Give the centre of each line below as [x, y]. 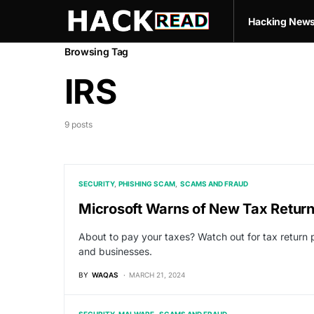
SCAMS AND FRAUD [214, 184]
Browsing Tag [96, 52]
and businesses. [115, 251]
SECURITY [96, 184]
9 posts [78, 124]
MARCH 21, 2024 [157, 275]
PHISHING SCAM [147, 184]
